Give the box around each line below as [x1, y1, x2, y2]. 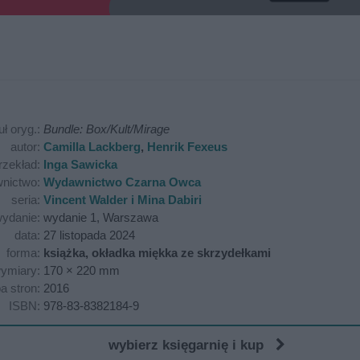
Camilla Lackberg [43, 140, 141, 153]
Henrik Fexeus [147, 140, 227, 153]
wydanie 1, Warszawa [43, 211, 158, 224]
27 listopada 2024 [43, 228, 135, 242]
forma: [6, 246, 43, 260]
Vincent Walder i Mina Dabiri [43, 193, 202, 207]
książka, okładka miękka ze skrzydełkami [43, 246, 271, 260]
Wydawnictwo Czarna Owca [43, 175, 201, 189]
